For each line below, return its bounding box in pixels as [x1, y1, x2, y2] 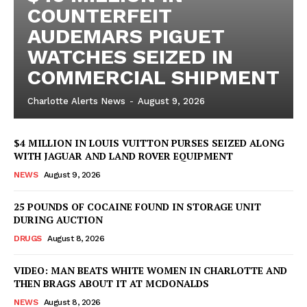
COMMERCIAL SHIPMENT [27, 64, 280, 89]
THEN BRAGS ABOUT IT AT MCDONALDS [14, 276, 209, 290]
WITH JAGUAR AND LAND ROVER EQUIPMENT [14, 149, 233, 162]
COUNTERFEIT [27, 3, 172, 27]
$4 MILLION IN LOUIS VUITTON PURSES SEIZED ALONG [14, 136, 284, 149]
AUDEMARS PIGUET [27, 23, 225, 48]
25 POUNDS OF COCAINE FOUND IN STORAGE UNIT [14, 199, 261, 213]
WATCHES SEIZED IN [27, 44, 233, 69]
